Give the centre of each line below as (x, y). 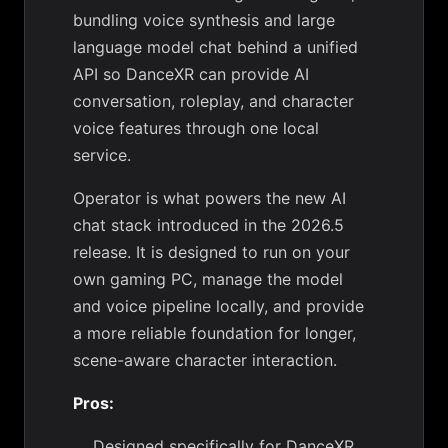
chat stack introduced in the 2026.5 (208, 225)
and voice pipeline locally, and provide (218, 306)
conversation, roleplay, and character (213, 101)
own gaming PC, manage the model (208, 279)
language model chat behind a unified (215, 47)
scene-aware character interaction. (205, 360)
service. (102, 155)
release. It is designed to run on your (211, 252)
